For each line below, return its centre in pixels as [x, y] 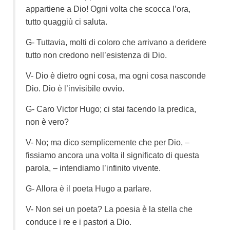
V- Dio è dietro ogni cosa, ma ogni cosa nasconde [116, 75]
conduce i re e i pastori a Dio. [79, 222]
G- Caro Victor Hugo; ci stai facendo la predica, [111, 109]
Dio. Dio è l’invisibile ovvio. [75, 88]
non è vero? [47, 122]
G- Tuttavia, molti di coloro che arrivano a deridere [116, 42]
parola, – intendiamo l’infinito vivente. [93, 168]
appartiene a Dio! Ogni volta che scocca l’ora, [108, 9]
